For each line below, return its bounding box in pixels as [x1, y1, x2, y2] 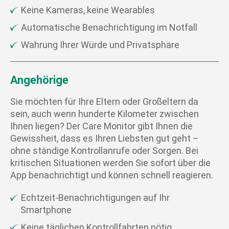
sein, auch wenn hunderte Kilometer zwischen [10, 108, 199, 120]
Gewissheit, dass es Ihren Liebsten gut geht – [10, 133, 199, 144]
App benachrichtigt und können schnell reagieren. [10, 170, 213, 181]
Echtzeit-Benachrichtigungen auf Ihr [20, 192, 170, 203]
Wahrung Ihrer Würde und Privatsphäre [20, 39, 179, 51]
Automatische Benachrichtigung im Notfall [20, 22, 197, 33]
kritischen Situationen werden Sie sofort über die [10, 157, 211, 169]
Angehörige [10, 74, 68, 87]
